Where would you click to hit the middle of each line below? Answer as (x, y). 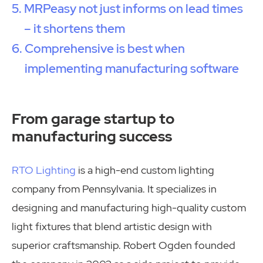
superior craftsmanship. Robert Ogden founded (124, 245)
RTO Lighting (44, 170)
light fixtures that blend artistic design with (112, 227)
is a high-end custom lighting (145, 170)
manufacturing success (92, 136)
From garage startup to (93, 118)
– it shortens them (75, 28)
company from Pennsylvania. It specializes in (114, 189)
